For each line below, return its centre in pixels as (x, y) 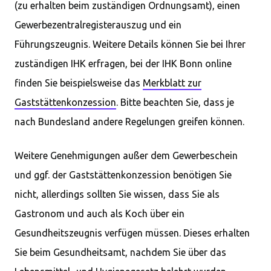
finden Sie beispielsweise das (79, 83)
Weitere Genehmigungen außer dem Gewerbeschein (126, 155)
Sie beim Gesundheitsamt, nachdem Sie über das (120, 252)
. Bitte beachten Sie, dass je (175, 102)
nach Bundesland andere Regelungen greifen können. (129, 122)
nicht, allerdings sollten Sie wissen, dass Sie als (117, 194)
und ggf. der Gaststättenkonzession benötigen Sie (123, 175)
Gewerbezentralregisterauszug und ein (98, 25)
